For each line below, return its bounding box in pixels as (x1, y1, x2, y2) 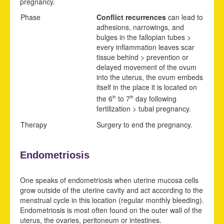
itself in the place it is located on (96, 81, 197, 92)
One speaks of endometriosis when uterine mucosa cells (20, 174, 198, 185)
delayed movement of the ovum (96, 61, 196, 72)
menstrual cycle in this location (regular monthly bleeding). (20, 194, 204, 205)
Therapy (20, 119, 47, 129)
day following (133, 93, 176, 103)
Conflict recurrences (96, 11, 166, 22)
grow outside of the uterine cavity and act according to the (20, 184, 203, 195)
